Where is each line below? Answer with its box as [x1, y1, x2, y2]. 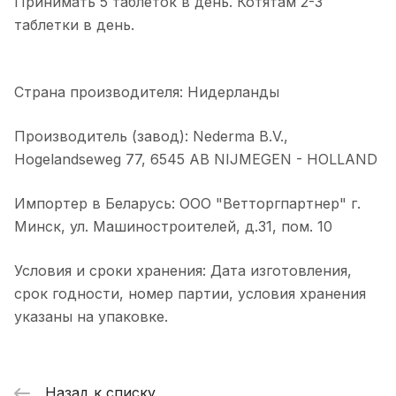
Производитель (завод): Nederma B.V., [14, 126, 288, 145]
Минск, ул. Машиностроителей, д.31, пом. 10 [14, 217, 332, 235]
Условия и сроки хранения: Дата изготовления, [14, 261, 352, 279]
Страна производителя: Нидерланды [14, 82, 279, 101]
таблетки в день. [14, 15, 134, 34]
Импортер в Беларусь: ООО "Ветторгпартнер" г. [14, 194, 361, 212]
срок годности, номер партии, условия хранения [14, 284, 366, 302]
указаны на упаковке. [14, 307, 168, 325]
